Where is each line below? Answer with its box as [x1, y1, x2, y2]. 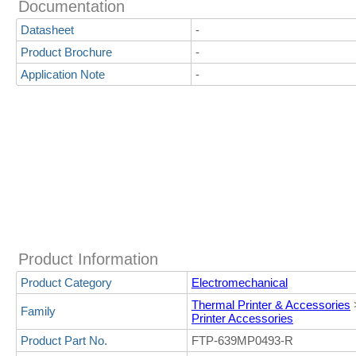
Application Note [21, 68, 105, 81]
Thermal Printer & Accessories [192, 298, 350, 311]
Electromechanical [192, 276, 288, 289]
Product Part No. [21, 334, 107, 347]
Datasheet [21, 23, 74, 37]
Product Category [21, 276, 112, 289]
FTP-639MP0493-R [192, 334, 293, 347]
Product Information [18, 250, 158, 268]
